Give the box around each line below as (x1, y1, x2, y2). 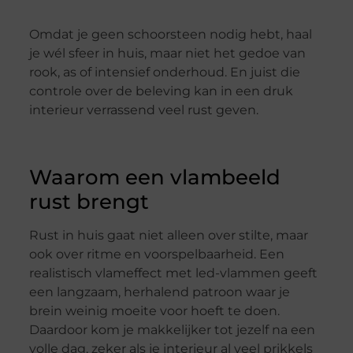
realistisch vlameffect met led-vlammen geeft (28, 266, 318, 281)
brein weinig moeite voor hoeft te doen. (28, 303, 280, 319)
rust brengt (28, 189, 149, 215)
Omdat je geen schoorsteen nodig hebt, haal (28, 26, 312, 42)
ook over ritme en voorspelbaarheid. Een (28, 247, 284, 262)
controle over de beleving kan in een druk (28, 83, 293, 98)
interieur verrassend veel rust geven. (28, 102, 258, 117)
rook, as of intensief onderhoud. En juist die (28, 64, 300, 80)
